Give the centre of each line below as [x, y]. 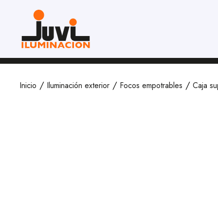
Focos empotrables [151, 85]
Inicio [28, 85]
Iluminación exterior [78, 85]
